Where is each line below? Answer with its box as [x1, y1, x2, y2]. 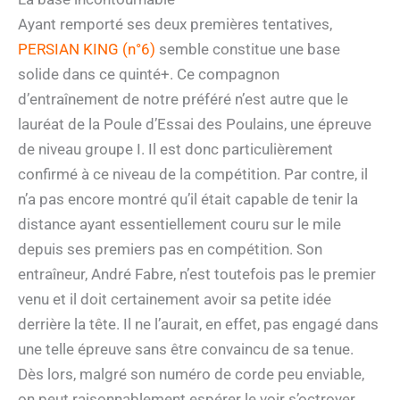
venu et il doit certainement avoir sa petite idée [18, 289, 331, 308]
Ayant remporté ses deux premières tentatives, [18, 14, 332, 33]
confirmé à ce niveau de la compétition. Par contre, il [18, 164, 368, 183]
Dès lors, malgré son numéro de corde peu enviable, [18, 364, 364, 383]
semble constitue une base [155, 39, 340, 58]
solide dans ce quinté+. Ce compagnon [18, 64, 279, 83]
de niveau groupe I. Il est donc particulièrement [18, 139, 333, 158]
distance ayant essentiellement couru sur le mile [18, 214, 341, 233]
